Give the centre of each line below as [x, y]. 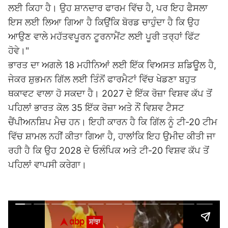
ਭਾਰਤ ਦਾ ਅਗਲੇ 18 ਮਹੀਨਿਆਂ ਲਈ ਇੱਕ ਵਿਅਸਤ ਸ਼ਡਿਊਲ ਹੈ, [112, 65]
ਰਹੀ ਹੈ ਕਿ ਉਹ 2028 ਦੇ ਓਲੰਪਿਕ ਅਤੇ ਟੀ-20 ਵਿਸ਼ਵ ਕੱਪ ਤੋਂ [109, 150]
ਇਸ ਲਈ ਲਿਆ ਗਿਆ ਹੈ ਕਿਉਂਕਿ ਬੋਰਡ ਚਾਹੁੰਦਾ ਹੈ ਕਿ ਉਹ [104, 22]
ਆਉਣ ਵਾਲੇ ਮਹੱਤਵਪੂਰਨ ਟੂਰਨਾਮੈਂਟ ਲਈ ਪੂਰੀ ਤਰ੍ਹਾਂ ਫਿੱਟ [104, 36]
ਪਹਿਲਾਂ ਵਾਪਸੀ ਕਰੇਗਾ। [47, 165]
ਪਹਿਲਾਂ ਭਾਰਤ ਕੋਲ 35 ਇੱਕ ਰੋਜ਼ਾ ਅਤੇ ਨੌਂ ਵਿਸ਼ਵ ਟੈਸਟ [96, 108]
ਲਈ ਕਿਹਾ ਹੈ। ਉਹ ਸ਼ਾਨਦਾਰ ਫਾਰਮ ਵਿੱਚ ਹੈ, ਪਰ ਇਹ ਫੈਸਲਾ [108, 8]
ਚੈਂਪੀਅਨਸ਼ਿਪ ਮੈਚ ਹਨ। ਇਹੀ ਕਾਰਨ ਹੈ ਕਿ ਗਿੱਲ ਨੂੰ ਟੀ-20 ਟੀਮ [113, 122]
